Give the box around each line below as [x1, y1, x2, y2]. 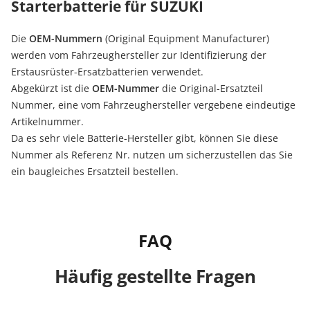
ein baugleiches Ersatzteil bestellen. [11, 164, 179, 178]
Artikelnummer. [11, 114, 84, 128]
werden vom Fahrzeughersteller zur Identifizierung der [11, 48, 266, 62]
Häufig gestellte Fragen [54, 263, 256, 289]
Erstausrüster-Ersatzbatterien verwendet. [11, 64, 203, 78]
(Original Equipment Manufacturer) [102, 31, 269, 45]
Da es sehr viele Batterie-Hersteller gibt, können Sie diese [11, 131, 278, 145]
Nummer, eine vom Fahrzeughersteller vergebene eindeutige [11, 98, 295, 111]
